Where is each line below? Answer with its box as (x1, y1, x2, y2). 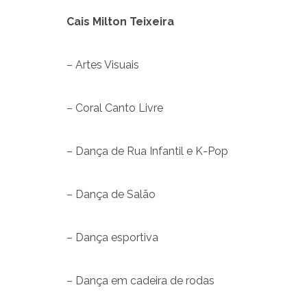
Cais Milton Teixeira (66, 14, 174, 28)
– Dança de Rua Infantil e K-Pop (66, 144, 228, 158)
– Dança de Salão (66, 187, 156, 201)
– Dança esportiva (66, 230, 158, 244)
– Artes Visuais (66, 58, 139, 71)
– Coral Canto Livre (66, 101, 163, 114)
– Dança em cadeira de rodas (66, 273, 214, 287)
